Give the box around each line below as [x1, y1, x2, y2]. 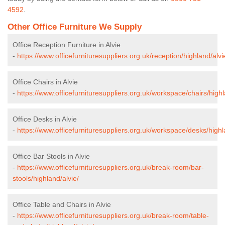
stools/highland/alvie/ [13, 174, 79, 182]
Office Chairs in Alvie [13, 77, 78, 86]
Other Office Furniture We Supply [8, 22, 142, 32]
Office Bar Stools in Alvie [13, 152, 90, 160]
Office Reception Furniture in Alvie [13, 40, 121, 49]
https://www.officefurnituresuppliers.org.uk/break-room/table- [17, 211, 209, 219]
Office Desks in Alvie [13, 115, 77, 123]
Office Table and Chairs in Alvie [13, 200, 111, 208]
